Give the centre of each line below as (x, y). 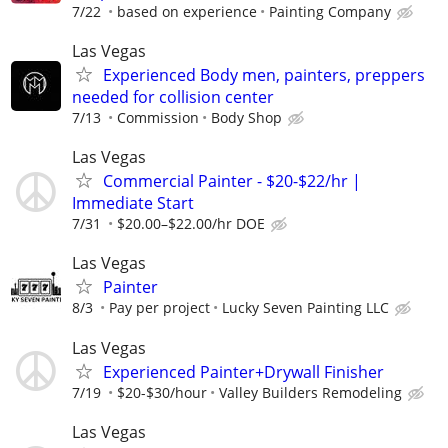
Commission (158, 118)
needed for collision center (173, 97)
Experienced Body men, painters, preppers (264, 75)
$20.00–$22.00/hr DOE (191, 224)
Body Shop (246, 118)
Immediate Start (133, 203)
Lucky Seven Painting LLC (305, 308)
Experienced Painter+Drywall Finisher (243, 371)
